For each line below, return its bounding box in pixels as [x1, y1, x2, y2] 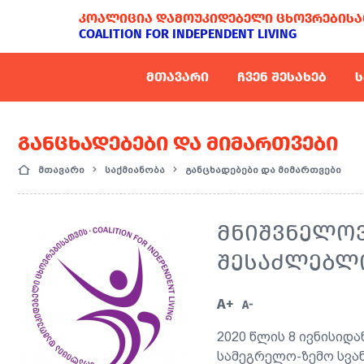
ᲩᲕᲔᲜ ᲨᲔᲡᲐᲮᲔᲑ [236, 69, 327, 84]
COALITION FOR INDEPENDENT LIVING [79, 26, 297, 41]
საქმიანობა [104, 164, 165, 175]
